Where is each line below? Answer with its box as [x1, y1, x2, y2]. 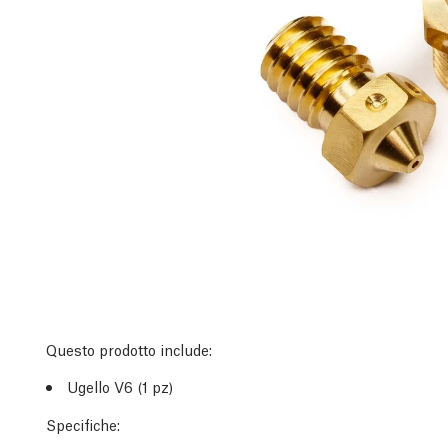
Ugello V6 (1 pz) [67, 376, 173, 397]
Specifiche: [46, 414, 120, 435]
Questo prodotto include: [46, 339, 212, 360]
